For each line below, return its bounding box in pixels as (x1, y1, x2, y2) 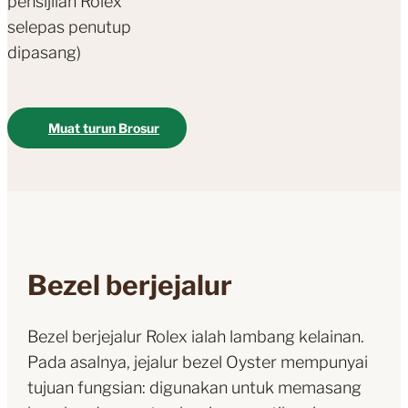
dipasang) (7, 43, 81, 63)
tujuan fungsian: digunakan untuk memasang (26, 378, 362, 398)
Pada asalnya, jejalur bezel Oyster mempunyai (26, 352, 368, 372)
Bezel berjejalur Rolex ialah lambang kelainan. (26, 327, 364, 347)
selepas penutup (7, 17, 131, 37)
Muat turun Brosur (48, 120, 159, 137)
